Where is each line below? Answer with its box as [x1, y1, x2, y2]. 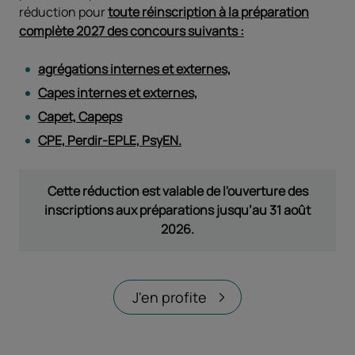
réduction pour [19, 2, 108, 21]
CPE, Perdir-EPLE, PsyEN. [38, 131, 181, 149]
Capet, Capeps [38, 107, 122, 125]
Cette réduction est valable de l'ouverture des [47, 181, 308, 200]
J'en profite [132, 287, 207, 307]
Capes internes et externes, [38, 83, 197, 101]
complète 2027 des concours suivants [19, 21, 238, 40]
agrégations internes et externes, [38, 59, 231, 78]
